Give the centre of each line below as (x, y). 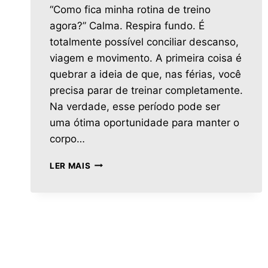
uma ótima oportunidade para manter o (144, 122)
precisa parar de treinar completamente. (146, 90)
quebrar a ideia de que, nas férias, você (145, 74)
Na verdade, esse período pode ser (135, 106)
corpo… (67, 138)
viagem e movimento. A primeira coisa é (146, 58)
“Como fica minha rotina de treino (130, 9)
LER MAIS (70, 165)
